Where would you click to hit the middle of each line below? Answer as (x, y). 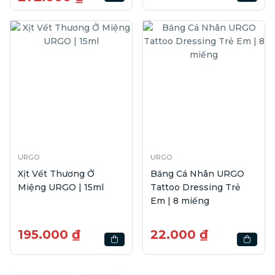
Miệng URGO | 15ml (61, 187)
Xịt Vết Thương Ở (56, 173)
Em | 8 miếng (180, 200)
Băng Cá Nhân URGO (197, 173)
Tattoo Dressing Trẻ (196, 187)
